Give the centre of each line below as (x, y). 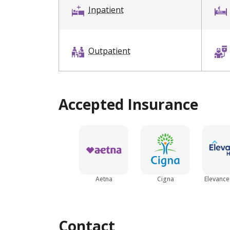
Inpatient (106, 9)
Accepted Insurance (128, 104)
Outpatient (109, 51)
